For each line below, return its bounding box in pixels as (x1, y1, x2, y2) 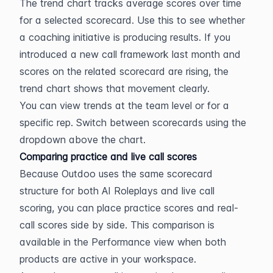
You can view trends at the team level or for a (19, 99, 229, 112)
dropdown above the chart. (19, 133, 146, 146)
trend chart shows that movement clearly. (19, 82, 210, 94)
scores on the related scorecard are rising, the (19, 65, 229, 77)
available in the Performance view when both (19, 236, 226, 248)
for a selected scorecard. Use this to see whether (19, 14, 245, 26)
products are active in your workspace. (19, 253, 196, 265)
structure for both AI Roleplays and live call (19, 185, 214, 197)
